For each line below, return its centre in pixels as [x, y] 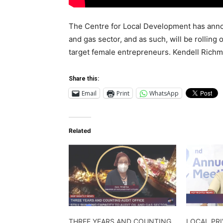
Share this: [84, 79]
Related [80, 131]
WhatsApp [164, 93]
